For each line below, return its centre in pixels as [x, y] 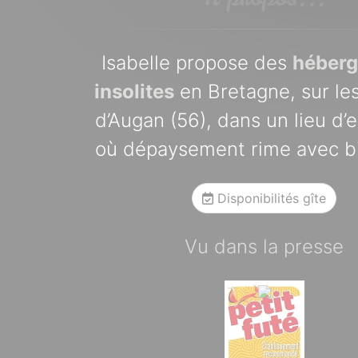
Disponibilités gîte [270, 199]
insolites [135, 91]
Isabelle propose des [197, 62]
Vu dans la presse [265, 247]
